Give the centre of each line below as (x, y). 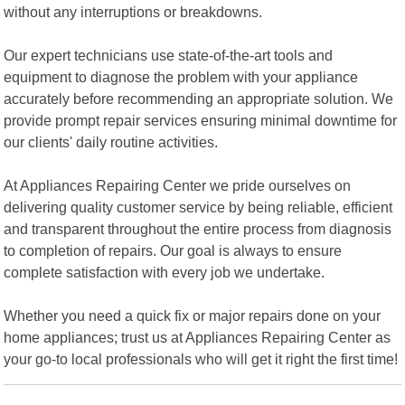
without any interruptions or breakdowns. (133, 11)
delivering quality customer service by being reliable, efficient (198, 207)
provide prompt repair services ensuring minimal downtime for (201, 120)
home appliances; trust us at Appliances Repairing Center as (198, 337)
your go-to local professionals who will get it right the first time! (201, 358)
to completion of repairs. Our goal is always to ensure (173, 250)
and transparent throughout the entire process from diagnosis (198, 228)
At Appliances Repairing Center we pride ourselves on (178, 185)
